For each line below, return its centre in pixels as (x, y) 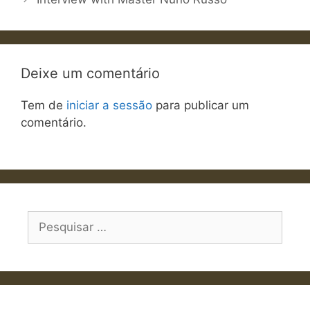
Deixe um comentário (90, 73)
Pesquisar (54, 219)
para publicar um (201, 105)
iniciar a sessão (109, 105)
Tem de (44, 105)
